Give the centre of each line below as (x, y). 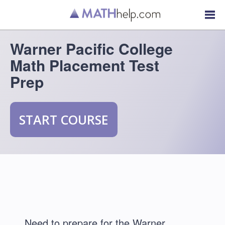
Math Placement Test (85, 65)
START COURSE (64, 120)
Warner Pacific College (91, 48)
